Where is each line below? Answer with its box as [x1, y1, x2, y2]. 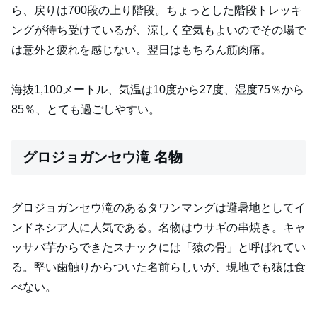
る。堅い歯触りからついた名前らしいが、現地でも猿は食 [11, 260, 306, 273]
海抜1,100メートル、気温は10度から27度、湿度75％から [11, 83, 304, 96]
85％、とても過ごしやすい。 [11, 103, 160, 116]
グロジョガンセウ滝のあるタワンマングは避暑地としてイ [11, 201, 306, 214]
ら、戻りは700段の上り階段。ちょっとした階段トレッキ [11, 4, 302, 16]
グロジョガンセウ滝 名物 [23, 149, 183, 166]
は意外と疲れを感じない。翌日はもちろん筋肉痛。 [11, 43, 272, 56]
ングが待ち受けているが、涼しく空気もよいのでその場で [11, 23, 306, 36]
